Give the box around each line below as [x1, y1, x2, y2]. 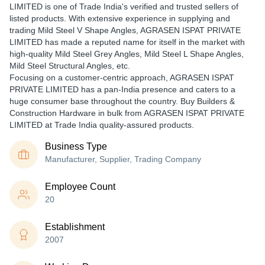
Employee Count [45, 182, 115, 192]
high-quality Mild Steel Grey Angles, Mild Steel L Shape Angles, [9, 49, 244, 59]
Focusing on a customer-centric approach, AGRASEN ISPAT [9, 73, 234, 82]
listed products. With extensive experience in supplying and [9, 14, 230, 23]
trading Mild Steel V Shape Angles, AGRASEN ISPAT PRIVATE [9, 25, 241, 35]
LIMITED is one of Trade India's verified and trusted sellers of [9, 2, 238, 11]
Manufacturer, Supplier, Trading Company [45, 154, 201, 164]
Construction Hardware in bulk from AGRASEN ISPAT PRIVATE [9, 108, 244, 118]
